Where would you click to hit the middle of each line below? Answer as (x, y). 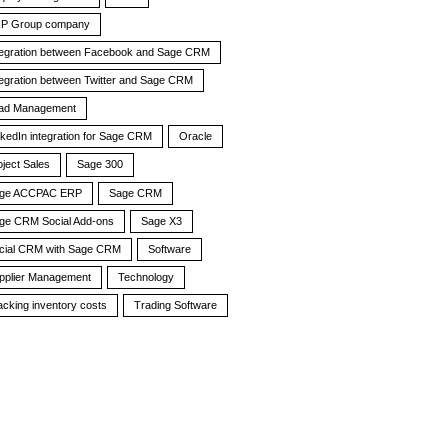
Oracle (196, 136)
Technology (146, 276)
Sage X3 (162, 220)
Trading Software (176, 304)
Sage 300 (100, 164)
